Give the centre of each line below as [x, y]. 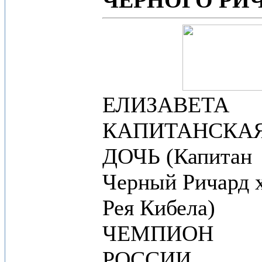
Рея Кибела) [159, 208]
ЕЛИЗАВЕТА [166, 105]
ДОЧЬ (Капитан [177, 156]
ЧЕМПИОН [158, 233]
